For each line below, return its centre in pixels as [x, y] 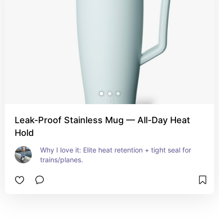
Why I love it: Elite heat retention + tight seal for [116, 150]
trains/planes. [62, 160]
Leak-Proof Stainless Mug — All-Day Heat [102, 120]
